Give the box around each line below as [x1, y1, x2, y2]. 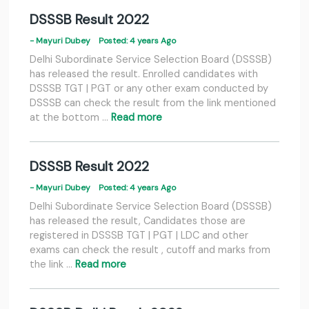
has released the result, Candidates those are [30, 215, 246, 228]
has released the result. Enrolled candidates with [30, 68, 258, 81]
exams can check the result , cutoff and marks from [30, 243, 270, 257]
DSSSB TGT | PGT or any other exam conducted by [30, 82, 268, 95]
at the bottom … [30, 111, 111, 124]
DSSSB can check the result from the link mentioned [30, 97, 276, 110]
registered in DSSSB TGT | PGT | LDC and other [30, 229, 248, 242]
